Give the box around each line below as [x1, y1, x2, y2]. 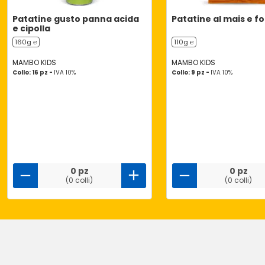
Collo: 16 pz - [12, 68, 54, 77]
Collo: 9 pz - [171, 68, 211, 77]
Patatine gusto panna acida [12, 13, 139, 25]
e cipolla [12, 22, 50, 34]
